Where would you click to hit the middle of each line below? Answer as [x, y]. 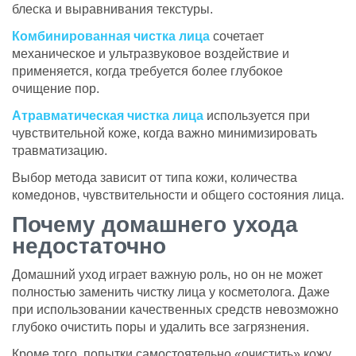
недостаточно [89, 246]
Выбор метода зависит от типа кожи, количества [155, 177]
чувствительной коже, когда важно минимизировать [164, 133]
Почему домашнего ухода [155, 224]
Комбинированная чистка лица [111, 36]
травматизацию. [60, 150]
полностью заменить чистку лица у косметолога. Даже [171, 292]
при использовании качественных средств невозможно [175, 309]
